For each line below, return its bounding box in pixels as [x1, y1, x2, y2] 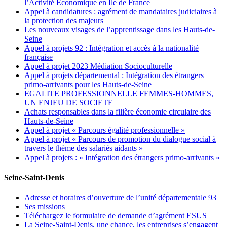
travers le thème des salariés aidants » [24, 144, 143, 153]
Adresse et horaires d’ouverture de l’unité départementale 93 [24, 193, 216, 202]
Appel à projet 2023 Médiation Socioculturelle [24, 62, 172, 71]
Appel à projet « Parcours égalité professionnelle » [24, 126, 185, 135]
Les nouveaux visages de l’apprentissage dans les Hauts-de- [24, 25, 215, 34]
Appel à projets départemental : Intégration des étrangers [24, 71, 204, 80]
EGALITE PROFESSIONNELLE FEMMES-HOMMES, [24, 89, 213, 98]
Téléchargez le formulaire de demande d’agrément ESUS [24, 211, 207, 220]
